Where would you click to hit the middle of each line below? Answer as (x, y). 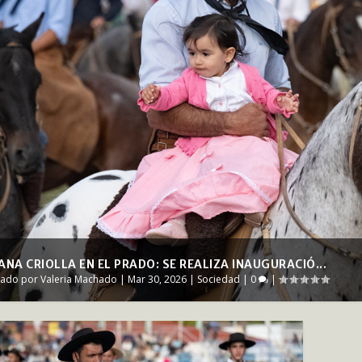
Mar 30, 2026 (157, 280)
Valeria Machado (78, 280)
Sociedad (218, 280)
